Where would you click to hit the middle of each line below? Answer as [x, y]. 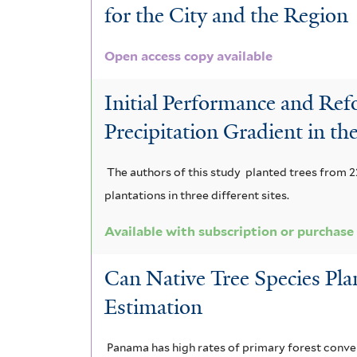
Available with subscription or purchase [229, 232]
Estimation [154, 306]
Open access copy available [189, 57]
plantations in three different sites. [197, 196]
